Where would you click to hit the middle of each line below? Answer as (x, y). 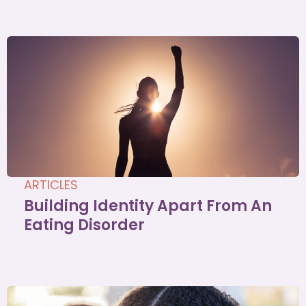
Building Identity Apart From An (148, 206)
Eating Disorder (84, 225)
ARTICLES (51, 184)
